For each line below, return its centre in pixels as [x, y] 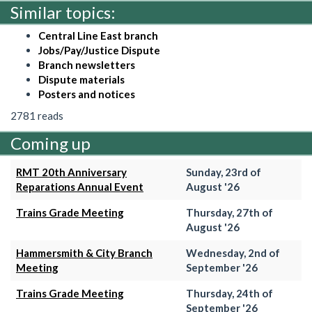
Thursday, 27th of [229, 212]
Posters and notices [87, 94]
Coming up [50, 143]
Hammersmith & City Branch [84, 252]
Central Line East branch [98, 35]
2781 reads [37, 116]
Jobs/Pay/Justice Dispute [99, 50]
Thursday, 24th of [229, 293]
